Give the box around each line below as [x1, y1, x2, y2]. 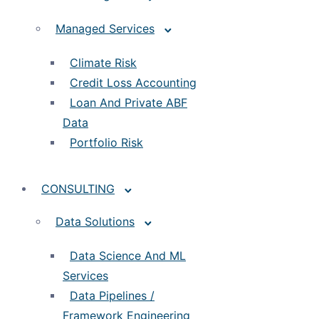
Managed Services [56, 21, 155, 36]
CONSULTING [41, 182, 115, 196]
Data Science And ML [70, 249, 186, 263]
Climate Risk [70, 56, 137, 70]
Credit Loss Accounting [70, 75, 197, 90]
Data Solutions [56, 214, 135, 229]
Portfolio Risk [70, 135, 143, 150]
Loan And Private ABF [70, 95, 187, 110]
